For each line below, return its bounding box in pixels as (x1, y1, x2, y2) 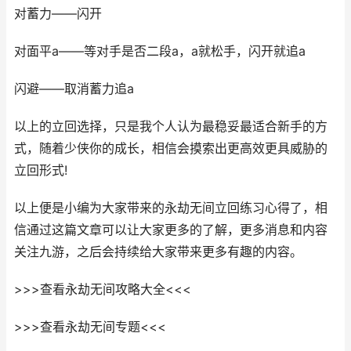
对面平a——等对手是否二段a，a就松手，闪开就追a (14, 43, 306, 59)
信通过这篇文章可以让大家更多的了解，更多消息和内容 (14, 222, 327, 237)
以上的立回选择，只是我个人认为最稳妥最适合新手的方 (14, 118, 327, 134)
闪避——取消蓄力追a (14, 81, 134, 96)
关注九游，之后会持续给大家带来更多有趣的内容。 (14, 244, 302, 259)
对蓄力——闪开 (14, 5, 102, 21)
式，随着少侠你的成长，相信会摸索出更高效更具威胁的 (14, 140, 327, 156)
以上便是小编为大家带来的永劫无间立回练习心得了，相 (14, 200, 327, 215)
